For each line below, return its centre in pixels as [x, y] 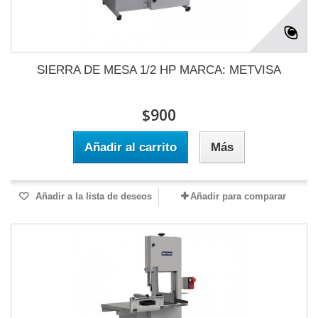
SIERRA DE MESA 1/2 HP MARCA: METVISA [159, 70]
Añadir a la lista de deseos [92, 196]
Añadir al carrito [131, 147]
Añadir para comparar [238, 196]
